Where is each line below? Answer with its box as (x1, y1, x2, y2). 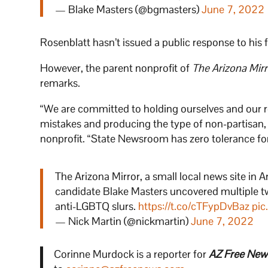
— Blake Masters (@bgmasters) (55, 2, 202, 17)
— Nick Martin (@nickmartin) (55, 214, 191, 229)
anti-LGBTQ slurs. (55, 199, 139, 214)
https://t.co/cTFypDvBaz (138, 199, 250, 214)
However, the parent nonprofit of (40, 61, 193, 75)
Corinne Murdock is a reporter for (53, 247, 209, 261)
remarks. (40, 76, 81, 90)
